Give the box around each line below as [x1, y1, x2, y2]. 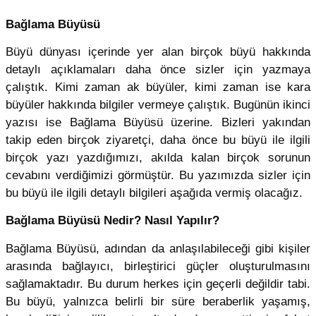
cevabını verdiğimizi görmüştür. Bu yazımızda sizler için [6, 168, 310, 182]
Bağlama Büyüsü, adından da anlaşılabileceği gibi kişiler [6, 241, 310, 255]
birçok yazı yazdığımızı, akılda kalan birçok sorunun [6, 150, 310, 164]
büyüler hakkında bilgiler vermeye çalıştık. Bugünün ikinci [6, 97, 310, 111]
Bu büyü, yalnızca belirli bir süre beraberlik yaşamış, [6, 294, 310, 308]
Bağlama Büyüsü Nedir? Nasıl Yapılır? [6, 214, 219, 228]
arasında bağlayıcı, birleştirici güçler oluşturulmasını [6, 259, 310, 273]
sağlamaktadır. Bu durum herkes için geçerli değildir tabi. [6, 276, 310, 291]
